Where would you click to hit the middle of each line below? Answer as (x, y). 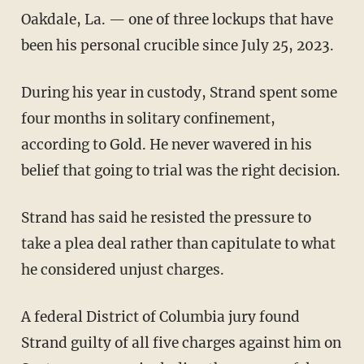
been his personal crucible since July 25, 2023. (177, 46)
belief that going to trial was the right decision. (180, 171)
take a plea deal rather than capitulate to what (178, 244)
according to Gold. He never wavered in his (166, 145)
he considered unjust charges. (122, 270)
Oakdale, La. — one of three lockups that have (177, 20)
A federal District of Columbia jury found (26, 317)
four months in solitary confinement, (148, 119)
